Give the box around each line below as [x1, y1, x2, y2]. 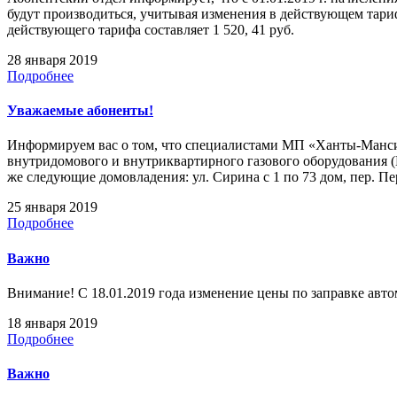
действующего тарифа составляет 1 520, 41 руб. [7, 21, 294, 37]
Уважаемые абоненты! [7, 103, 153, 119]
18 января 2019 [7, 315, 97, 331]
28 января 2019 [7, 51, 97, 67]
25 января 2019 [7, 199, 97, 215]
